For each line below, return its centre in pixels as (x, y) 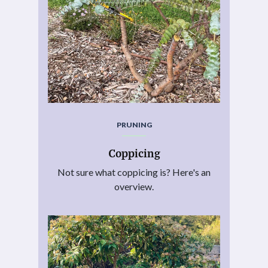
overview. (134, 187)
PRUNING (134, 124)
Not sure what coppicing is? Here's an (134, 172)
